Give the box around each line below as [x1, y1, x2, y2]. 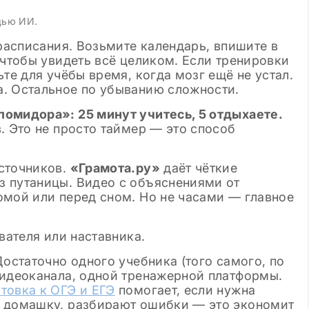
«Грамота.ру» [70, 161, 160, 175]
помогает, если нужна [114, 283, 256, 297]
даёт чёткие [159, 161, 238, 175]
